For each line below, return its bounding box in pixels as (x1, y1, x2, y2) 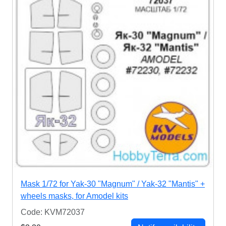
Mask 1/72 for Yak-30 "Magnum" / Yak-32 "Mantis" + (21, 179, 205, 188)
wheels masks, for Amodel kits (21, 191, 128, 200)
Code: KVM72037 (21, 207, 85, 216)
